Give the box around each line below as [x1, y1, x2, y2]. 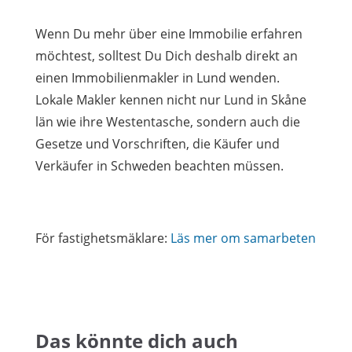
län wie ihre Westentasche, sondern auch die [35, 113, 300, 130]
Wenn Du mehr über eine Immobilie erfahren [35, 25, 302, 42]
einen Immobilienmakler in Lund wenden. [35, 69, 280, 86]
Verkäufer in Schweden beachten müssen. [35, 157, 284, 174]
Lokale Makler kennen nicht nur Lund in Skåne [35, 91, 306, 108]
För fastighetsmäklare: [35, 229, 170, 247]
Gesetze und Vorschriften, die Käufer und [35, 135, 280, 152]
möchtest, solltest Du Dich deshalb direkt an [35, 47, 298, 64]
